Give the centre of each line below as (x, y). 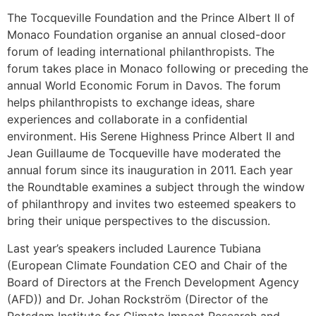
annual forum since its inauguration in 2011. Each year (150, 170)
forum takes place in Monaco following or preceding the (158, 69)
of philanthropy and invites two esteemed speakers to (152, 204)
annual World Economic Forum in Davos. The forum (144, 86)
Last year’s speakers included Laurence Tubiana (134, 248)
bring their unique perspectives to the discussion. (139, 221)
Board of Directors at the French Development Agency (153, 282)
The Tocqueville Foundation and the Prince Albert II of (151, 18)
